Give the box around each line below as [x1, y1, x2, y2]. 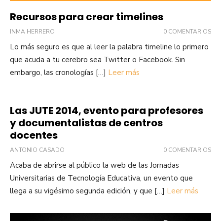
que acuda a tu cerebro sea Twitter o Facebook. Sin [10, 54, 185, 65]
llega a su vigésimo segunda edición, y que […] [10, 185, 167, 196]
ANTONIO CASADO [10, 146, 65, 154]
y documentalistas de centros [10, 115, 163, 130]
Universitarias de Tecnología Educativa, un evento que [10, 173, 193, 183]
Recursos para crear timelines [10, 9, 163, 24]
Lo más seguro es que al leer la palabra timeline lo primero [10, 41, 209, 52]
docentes [10, 128, 58, 142]
